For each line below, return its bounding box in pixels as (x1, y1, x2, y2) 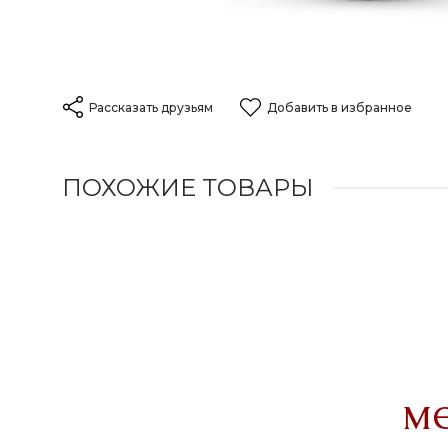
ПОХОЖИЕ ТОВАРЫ (62, 173, 314, 203)
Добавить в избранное (267, 100, 412, 115)
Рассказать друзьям (89, 100, 213, 115)
